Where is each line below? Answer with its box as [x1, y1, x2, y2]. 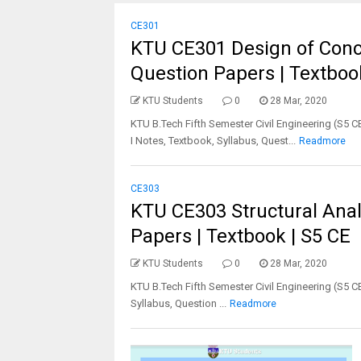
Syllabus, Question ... [131, 297, 226, 309]
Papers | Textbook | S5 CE [131, 225, 351, 247]
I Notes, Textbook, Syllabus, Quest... [131, 135, 296, 147]
